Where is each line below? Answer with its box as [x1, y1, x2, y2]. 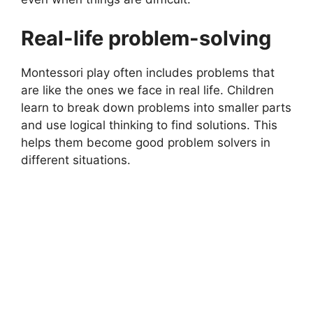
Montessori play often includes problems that [21, 65, 275, 80]
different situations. [21, 152, 131, 167]
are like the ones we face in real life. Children [21, 82, 274, 97]
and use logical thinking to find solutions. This [21, 117, 277, 132]
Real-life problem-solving [21, 25, 271, 50]
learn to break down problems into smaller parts [21, 100, 291, 115]
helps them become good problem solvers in [21, 135, 270, 150]
